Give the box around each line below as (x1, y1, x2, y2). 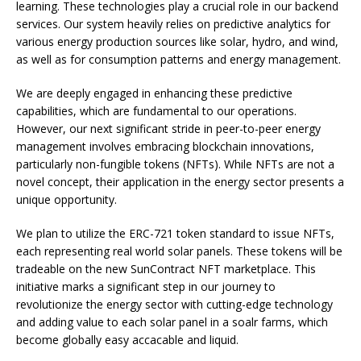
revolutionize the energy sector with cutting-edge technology (16, 297, 333, 313)
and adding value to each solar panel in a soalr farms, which (16, 314, 328, 330)
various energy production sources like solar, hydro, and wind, (16, 34, 338, 50)
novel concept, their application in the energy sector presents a (16, 174, 344, 190)
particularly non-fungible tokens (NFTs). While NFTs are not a (16, 156, 334, 172)
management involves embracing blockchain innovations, (16, 139, 314, 155)
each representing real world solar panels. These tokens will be (16, 243, 342, 259)
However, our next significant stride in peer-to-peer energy (16, 121, 321, 137)
